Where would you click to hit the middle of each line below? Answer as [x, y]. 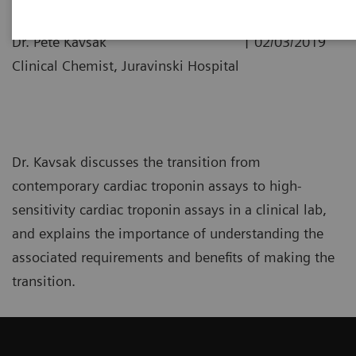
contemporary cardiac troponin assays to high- [157, 185]
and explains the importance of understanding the [168, 233]
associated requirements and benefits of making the [173, 257]
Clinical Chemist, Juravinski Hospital [126, 66]
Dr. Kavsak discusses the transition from [136, 161]
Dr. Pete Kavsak [59, 42]
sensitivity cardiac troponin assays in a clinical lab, [169, 209]
